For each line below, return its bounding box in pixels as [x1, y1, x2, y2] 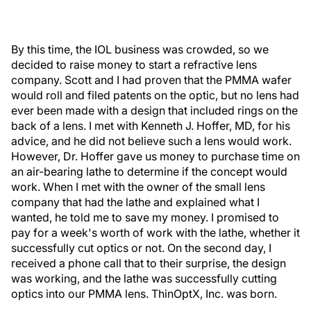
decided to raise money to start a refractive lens [11, 58, 257, 72]
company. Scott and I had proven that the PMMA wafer [11, 73, 292, 87]
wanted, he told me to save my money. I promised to [11, 210, 279, 224]
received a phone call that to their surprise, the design [11, 256, 286, 270]
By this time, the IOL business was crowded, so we [11, 42, 269, 56]
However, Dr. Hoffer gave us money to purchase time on [11, 149, 300, 163]
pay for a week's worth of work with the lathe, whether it [11, 226, 300, 239]
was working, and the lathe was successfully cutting [11, 271, 277, 285]
